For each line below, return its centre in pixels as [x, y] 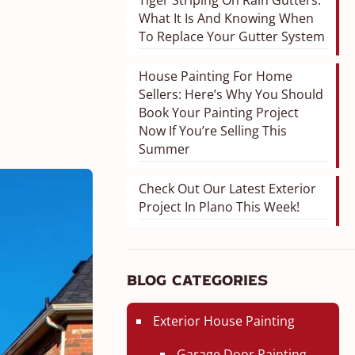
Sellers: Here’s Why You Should [231, 94]
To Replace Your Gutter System [231, 36]
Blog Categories [197, 282]
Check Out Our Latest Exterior [227, 189]
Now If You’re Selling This [212, 131]
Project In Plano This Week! [219, 207]
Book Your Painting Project [218, 113]
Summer [164, 149]
